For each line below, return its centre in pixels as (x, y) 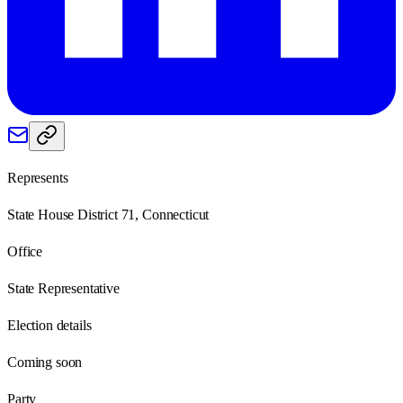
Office (25, 251)
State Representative (63, 288)
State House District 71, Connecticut (108, 214)
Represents (38, 177)
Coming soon (45, 362)
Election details (49, 325)
